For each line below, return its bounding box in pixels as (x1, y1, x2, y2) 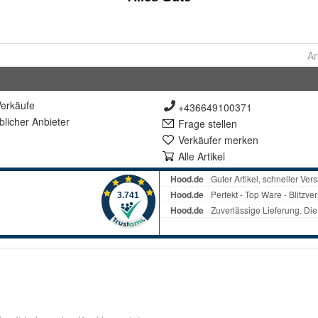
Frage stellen (178, 116, 237, 131)
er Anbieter (20, 114, 70, 128)
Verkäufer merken (178, 133, 258, 147)
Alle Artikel (178, 149, 225, 163)
